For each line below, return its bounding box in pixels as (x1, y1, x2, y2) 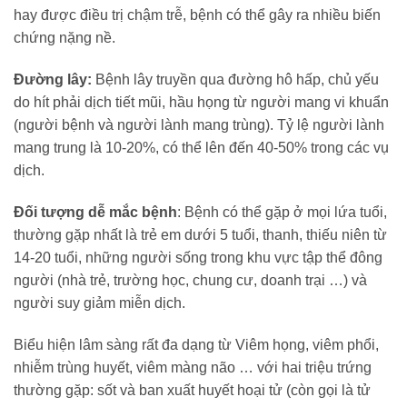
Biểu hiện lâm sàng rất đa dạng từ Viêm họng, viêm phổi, (14, 336, 379, 352)
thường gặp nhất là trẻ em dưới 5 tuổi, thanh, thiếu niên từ (14, 226, 387, 243)
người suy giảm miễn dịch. (14, 294, 185, 311)
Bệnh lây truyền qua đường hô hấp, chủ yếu (92, 72, 379, 88)
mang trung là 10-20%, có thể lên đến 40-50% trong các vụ (14, 140, 389, 156)
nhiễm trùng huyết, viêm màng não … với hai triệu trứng (14, 359, 372, 375)
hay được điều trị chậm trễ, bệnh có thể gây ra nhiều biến (14, 7, 381, 24)
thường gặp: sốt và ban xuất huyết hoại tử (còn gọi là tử (14, 382, 371, 398)
